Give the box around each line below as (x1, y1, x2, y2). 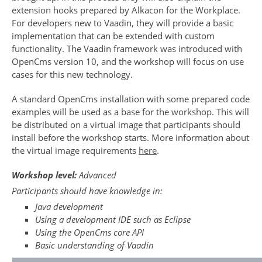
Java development (35, 200, 103, 212)
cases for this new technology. (12, 68, 133, 80)
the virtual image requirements (12, 144, 139, 156)
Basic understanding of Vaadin (35, 239, 154, 251)
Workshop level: (12, 168, 77, 181)
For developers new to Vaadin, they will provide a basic (12, 16, 233, 29)
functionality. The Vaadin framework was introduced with (12, 42, 242, 54)
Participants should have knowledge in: (12, 184, 163, 196)
